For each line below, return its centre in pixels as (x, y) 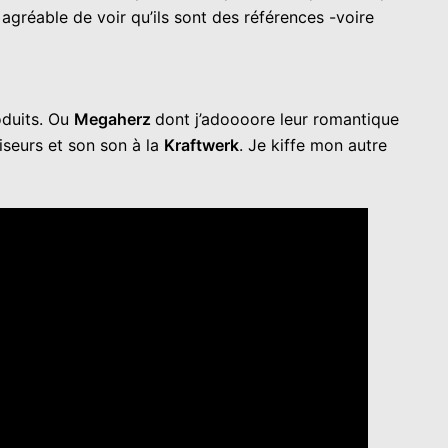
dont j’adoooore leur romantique (277, 118)
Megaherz (114, 118)
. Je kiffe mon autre (313, 144)
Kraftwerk (201, 144)
